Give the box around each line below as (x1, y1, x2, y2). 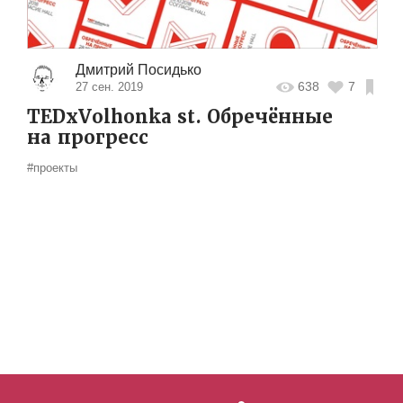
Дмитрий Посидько (75, 61, 201, 77)
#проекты (27, 160, 77, 175)
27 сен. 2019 (75, 79, 143, 94)
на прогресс (27, 125, 148, 149)
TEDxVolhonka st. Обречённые (27, 104, 333, 129)
